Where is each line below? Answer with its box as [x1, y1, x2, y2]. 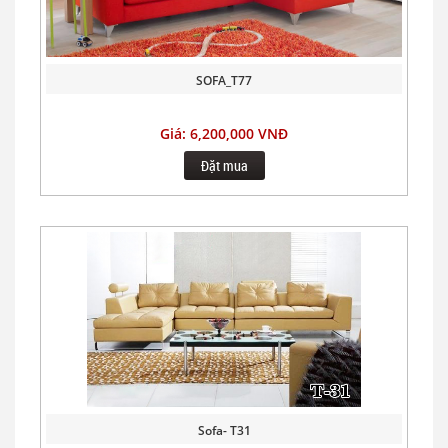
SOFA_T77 [196, 71, 252, 89]
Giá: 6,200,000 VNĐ [160, 123, 288, 143]
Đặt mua [200, 155, 248, 175]
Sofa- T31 [197, 421, 251, 439]
